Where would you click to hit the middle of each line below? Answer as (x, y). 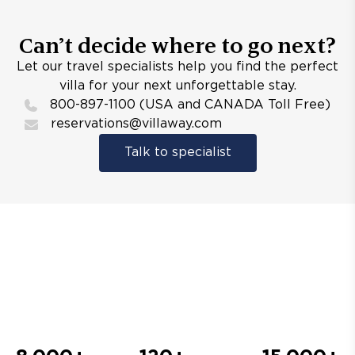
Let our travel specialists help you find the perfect (177, 67)
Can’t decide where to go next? (177, 45)
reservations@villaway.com (136, 124)
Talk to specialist (177, 153)
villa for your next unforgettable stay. (177, 86)
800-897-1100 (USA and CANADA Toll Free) (190, 105)
